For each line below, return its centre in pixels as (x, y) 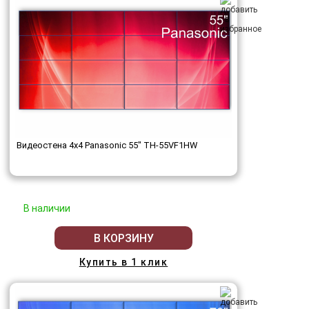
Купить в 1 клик (123, 262)
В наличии (47, 209)
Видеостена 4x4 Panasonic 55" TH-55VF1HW (107, 146)
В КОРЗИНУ (123, 238)
